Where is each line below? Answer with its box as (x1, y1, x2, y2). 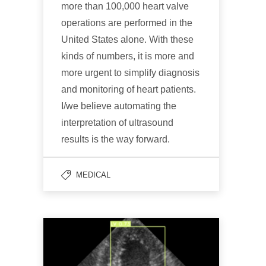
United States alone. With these (61, 34, 194, 45)
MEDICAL (76, 170, 110, 180)
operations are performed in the (61, 18, 192, 28)
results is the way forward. (61, 134, 170, 145)
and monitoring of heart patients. (61, 84, 196, 95)
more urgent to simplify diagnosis (61, 68, 199, 78)
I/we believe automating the (61, 101, 176, 112)
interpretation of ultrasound (61, 118, 173, 128)
